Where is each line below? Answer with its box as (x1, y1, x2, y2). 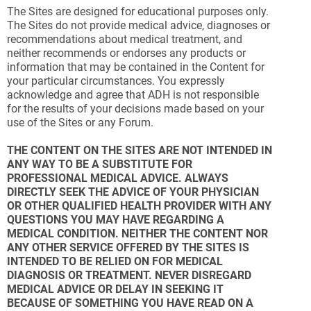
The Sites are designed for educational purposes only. (7, 5, 269, 18)
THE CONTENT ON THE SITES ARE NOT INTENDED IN (7, 144, 272, 157)
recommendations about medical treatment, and (7, 33, 242, 46)
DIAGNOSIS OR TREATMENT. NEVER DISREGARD (7, 269, 251, 282)
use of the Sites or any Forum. (7, 116, 153, 129)
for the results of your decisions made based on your (7, 102, 264, 115)
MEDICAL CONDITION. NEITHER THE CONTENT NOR (7, 227, 268, 240)
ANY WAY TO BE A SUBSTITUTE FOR (7, 158, 192, 171)
